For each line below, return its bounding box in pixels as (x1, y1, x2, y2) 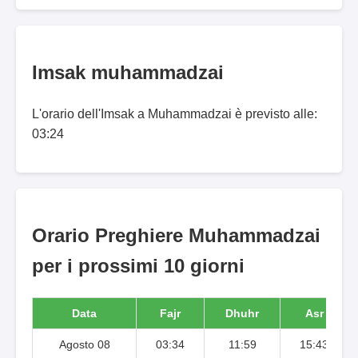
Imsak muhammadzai (32, 61, 224, 83)
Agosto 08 (58, 337, 110, 351)
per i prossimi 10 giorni (32, 254, 245, 276)
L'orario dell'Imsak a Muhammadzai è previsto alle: (32, 106, 317, 121)
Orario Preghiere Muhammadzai (32, 224, 320, 246)
